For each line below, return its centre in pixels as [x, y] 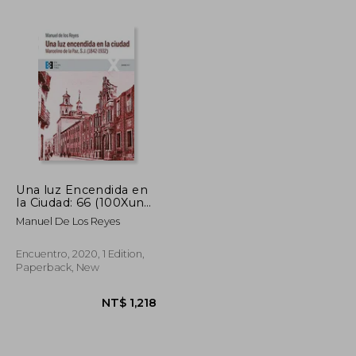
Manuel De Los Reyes [68, 221]
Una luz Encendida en [82, 190]
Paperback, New [58, 267]
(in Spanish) [52, 215]
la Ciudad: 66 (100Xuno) [86, 202]
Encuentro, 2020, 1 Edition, [81, 253]
